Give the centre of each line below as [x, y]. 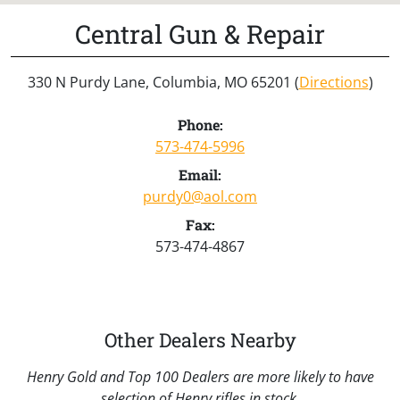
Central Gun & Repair [200, 33]
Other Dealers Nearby [200, 339]
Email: [200, 174]
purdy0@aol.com [200, 196]
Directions [333, 82]
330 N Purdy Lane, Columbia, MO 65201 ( [163, 82]
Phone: [200, 124]
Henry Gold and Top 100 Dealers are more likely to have [200, 376]
